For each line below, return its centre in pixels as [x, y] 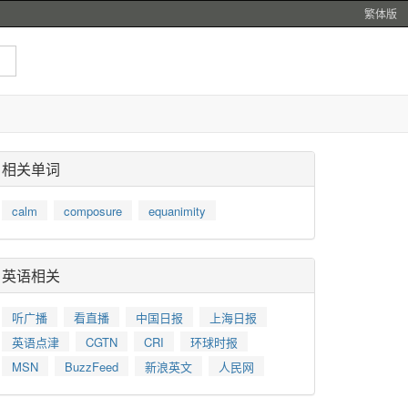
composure [93, 211]
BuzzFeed [92, 367]
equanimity [177, 211]
